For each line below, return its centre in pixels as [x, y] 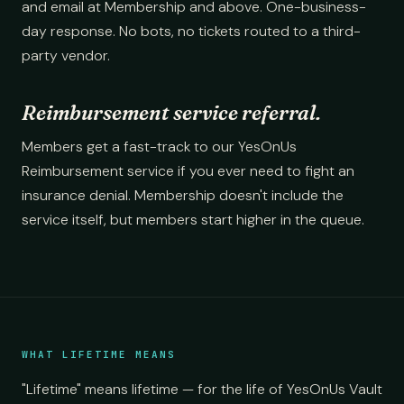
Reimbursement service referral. [171, 113]
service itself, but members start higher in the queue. [193, 220]
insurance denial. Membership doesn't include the [183, 195]
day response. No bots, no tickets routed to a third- [191, 31]
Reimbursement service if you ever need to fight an [188, 171]
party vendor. [66, 55]
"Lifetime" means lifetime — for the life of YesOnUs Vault [202, 389]
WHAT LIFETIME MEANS [99, 354]
